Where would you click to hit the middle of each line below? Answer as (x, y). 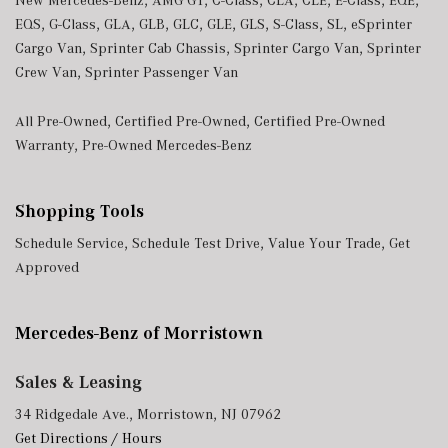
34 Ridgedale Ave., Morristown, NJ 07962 (148, 414)
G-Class (72, 24)
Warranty (44, 145)
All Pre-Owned (61, 121)
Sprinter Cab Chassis (158, 48)
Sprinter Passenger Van (161, 72)
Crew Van (46, 72)
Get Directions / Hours (88, 438)
